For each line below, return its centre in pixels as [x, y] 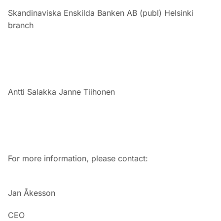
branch [21, 25]
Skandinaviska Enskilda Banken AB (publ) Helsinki [101, 13]
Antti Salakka [32, 92]
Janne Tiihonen [87, 92]
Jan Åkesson [32, 193]
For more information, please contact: [78, 158]
